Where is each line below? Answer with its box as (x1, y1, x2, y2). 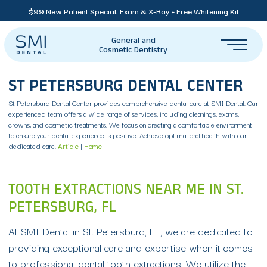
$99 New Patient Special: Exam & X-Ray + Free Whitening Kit (28, 5, 239, 17)
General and (111, 36, 156, 46)
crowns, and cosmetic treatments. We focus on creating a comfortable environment (8, 119, 252, 130)
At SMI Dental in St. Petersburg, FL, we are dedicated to (8, 223, 253, 239)
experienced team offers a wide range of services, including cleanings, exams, (8, 108, 239, 119)
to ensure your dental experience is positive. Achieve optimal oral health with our (8, 129, 247, 141)
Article (58, 140, 79, 151)
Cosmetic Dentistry (99, 46, 167, 56)
